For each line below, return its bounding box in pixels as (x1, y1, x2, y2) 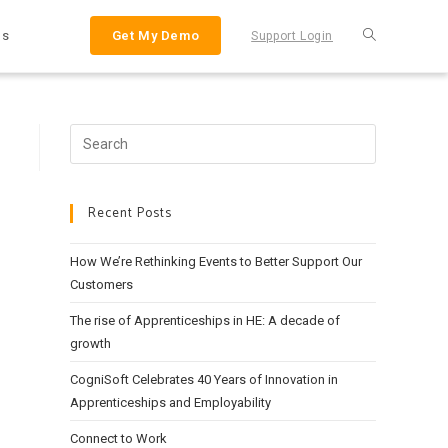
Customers (70, 277, 133, 292)
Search (69, 127, 114, 143)
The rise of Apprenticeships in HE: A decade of (70, 313, 340, 328)
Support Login (251, 29, 333, 43)
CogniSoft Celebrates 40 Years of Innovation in (70, 372, 338, 387)
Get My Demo (111, 28, 200, 43)
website (69, 177, 119, 193)
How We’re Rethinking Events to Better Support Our (70, 254, 362, 269)
